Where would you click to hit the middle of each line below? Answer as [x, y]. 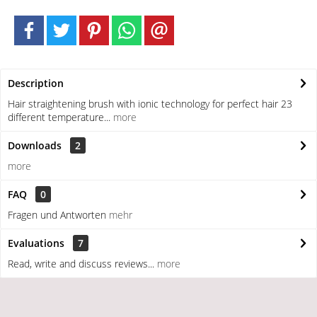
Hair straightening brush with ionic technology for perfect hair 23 [150, 104]
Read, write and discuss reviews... [81, 264]
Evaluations [36, 243]
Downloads [35, 145]
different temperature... [59, 117]
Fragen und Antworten [58, 215]
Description [36, 83]
